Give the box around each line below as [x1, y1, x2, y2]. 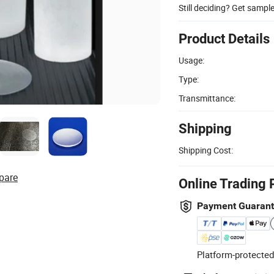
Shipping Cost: [179, 144, 233, 156]
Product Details [179, 31, 270, 46]
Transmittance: [179, 92, 235, 104]
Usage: [179, 54, 204, 66]
